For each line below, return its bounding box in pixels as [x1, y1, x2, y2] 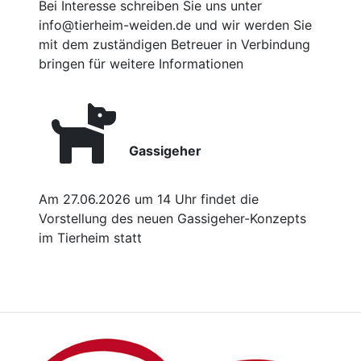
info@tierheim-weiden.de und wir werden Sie [39, 17, 312, 34]
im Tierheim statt [39, 230, 142, 247]
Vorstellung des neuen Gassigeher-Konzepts [39, 210, 306, 227]
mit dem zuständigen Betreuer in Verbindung [39, 36, 310, 53]
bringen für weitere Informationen [39, 56, 243, 73]
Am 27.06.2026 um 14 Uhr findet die [39, 191, 259, 208]
